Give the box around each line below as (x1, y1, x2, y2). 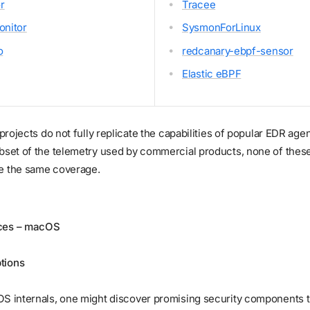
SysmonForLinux (182, 21, 261, 34)
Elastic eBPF (182, 67, 241, 80)
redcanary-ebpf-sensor (182, 44, 293, 57)
